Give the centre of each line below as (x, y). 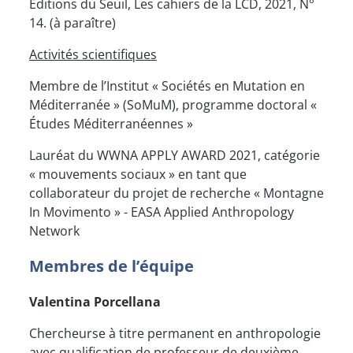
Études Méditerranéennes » (111, 124)
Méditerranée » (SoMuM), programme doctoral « (173, 105)
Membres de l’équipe (111, 266)
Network (54, 231)
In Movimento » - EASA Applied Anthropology (162, 212)
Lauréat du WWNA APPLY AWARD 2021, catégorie (175, 156)
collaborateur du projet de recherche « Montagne (176, 193)
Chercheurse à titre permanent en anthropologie (175, 334)
